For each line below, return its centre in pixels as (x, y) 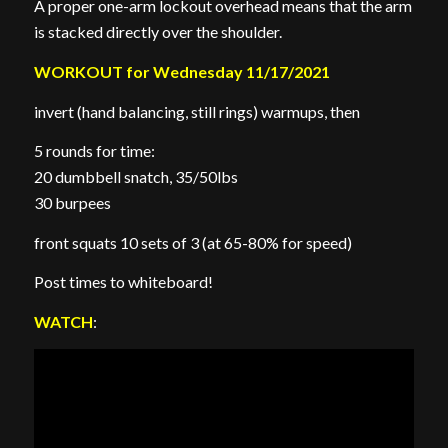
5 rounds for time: (94, 151)
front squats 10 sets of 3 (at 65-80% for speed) (192, 242)
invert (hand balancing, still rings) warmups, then (196, 111)
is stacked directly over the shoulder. (157, 32)
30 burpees (72, 203)
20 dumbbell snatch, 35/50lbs (135, 177)
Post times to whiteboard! (123, 282)
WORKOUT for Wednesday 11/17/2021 (181, 71)
